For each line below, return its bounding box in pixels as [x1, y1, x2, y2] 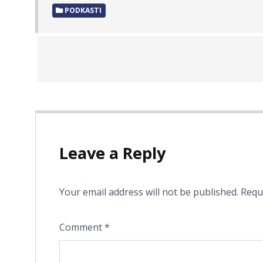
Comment [59, 221, 104, 234]
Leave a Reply [59, 142, 166, 164]
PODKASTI [63, 5, 102, 15]
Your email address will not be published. [59, 186, 238, 199]
